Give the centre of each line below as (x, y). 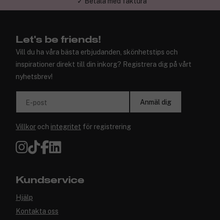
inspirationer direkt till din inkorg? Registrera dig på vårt (104, 65)
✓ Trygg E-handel (112, 20)
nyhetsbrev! (34, 77)
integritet (66, 127)
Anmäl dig (156, 102)
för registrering (106, 127)
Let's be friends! (58, 40)
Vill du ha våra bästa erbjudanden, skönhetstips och (97, 52)
